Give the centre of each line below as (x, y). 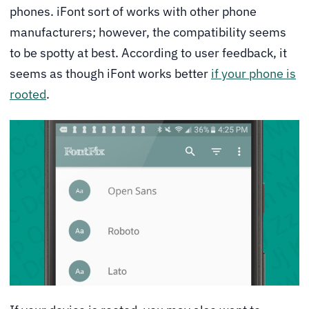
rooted (28, 94)
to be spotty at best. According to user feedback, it (148, 52)
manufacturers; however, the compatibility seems (148, 32)
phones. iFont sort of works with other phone (133, 11)
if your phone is (253, 73)
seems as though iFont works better (110, 73)
